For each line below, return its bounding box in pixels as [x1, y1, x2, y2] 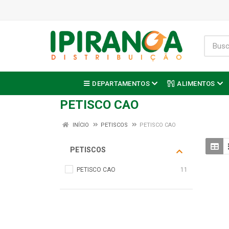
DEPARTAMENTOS [92, 79, 150, 87]
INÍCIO [71, 122, 89, 128]
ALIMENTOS [177, 79, 215, 87]
